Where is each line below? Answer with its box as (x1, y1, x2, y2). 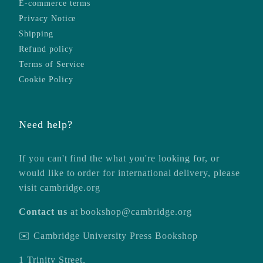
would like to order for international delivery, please (19, 167, 240, 178)
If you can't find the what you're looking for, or (19, 153, 220, 163)
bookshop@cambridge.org (80, 206, 192, 217)
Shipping (19, 29, 53, 38)
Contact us (19, 206, 68, 217)
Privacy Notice (19, 14, 76, 23)
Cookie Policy (19, 75, 73, 84)
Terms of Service (19, 59, 85, 69)
